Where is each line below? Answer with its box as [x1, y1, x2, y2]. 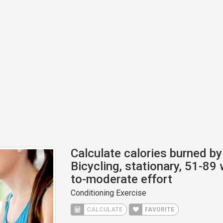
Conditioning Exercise [70, 188, 146, 198]
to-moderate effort [70, 172, 172, 186]
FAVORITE [143, 206, 174, 213]
